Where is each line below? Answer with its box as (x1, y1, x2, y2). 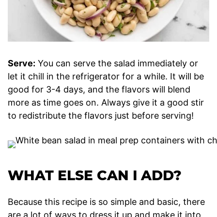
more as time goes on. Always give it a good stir (8, 97, 204, 108)
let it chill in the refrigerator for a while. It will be (8, 71, 204, 81)
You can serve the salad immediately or (35, 58, 198, 68)
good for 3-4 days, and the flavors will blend (8, 84, 190, 94)
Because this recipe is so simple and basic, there (8, 196, 205, 207)
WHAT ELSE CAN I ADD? (8, 167, 182, 184)
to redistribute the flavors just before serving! (8, 110, 194, 121)
